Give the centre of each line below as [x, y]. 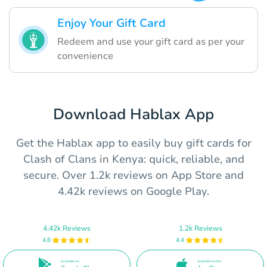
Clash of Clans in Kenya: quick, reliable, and [133, 159]
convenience [85, 56]
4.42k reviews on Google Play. [133, 191]
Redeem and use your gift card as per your [151, 41]
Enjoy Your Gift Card [111, 23]
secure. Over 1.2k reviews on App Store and [133, 175]
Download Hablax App [133, 114]
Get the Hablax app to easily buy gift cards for [133, 143]
